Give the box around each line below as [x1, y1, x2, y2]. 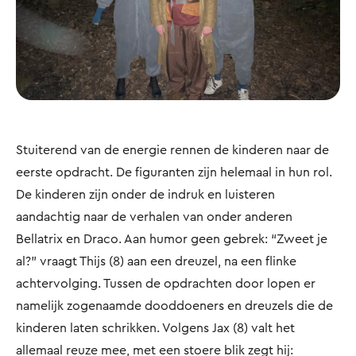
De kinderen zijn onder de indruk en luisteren [16, 186, 275, 202]
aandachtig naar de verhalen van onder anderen [16, 208, 292, 224]
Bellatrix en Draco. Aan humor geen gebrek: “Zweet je [16, 230, 327, 246]
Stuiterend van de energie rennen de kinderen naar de [16, 141, 329, 157]
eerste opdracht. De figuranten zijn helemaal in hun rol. [16, 164, 332, 180]
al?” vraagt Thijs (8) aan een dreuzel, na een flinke [16, 253, 296, 269]
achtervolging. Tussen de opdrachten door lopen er [16, 275, 315, 291]
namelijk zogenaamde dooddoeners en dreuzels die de [16, 297, 333, 313]
